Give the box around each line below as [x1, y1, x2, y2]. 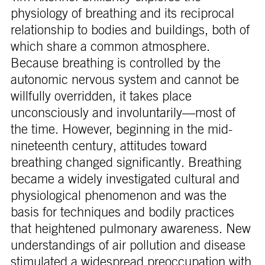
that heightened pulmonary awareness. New [10, 222, 251, 235]
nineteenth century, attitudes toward [10, 139, 207, 153]
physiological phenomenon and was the [10, 189, 227, 202]
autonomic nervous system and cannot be [10, 73, 239, 86]
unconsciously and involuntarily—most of [10, 106, 235, 119]
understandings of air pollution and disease [10, 238, 245, 252]
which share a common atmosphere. [10, 40, 210, 53]
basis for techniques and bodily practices [10, 205, 234, 219]
